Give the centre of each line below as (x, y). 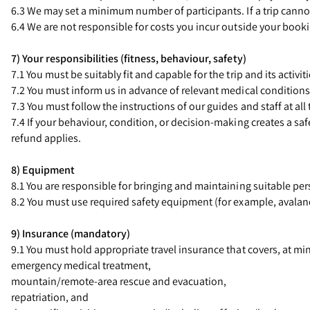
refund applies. (46, 138)
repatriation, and (50, 297)
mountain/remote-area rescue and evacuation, (119, 281)
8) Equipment (43, 170)
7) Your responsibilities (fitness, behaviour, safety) (129, 58)
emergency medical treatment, (81, 265)
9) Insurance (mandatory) (71, 234)
